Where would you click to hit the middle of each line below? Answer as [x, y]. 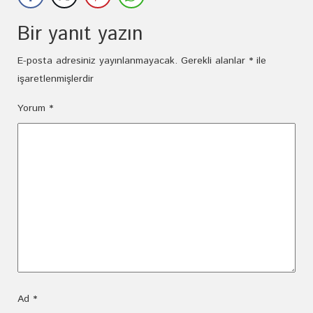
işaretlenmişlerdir [56, 79]
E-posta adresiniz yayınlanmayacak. [97, 61]
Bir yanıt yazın [80, 34]
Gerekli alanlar [215, 61]
